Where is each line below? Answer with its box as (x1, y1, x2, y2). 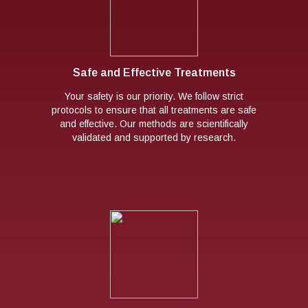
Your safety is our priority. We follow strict (65, 90, 243, 102)
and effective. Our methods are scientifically (60, 118, 248, 129)
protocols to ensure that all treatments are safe (52, 104, 256, 115)
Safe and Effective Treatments (72, 66, 236, 78)
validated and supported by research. (72, 131, 236, 143)
